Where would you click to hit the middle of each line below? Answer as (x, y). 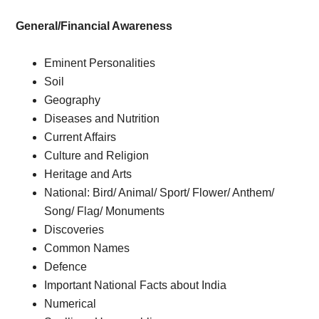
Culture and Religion (97, 156)
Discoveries (74, 230)
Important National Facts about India (136, 285)
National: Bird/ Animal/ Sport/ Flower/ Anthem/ (159, 193)
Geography (73, 100)
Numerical (70, 304)
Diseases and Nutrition (102, 119)
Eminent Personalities (100, 63)
